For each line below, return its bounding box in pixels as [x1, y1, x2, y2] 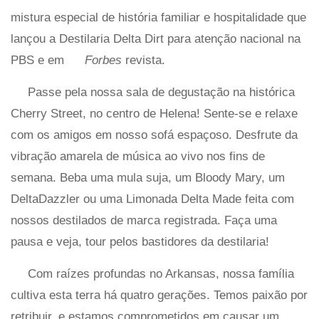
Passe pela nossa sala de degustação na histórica [28, 85, 295, 99]
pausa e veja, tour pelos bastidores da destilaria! [11, 234, 269, 249]
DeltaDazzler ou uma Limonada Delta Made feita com [11, 192, 294, 206]
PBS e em [11, 53, 68, 67]
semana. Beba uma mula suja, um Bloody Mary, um [11, 170, 285, 184]
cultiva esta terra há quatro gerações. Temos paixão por [11, 288, 308, 302]
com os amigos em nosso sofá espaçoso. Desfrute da [11, 127, 298, 142]
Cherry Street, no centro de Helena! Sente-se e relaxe [11, 106, 298, 120]
